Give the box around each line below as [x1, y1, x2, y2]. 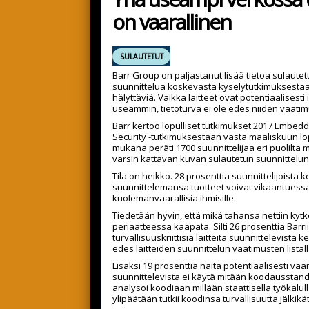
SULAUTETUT [119, 52, 163, 62]
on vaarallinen [112, 8, 231, 37]
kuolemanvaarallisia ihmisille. [112, 192, 236, 205]
